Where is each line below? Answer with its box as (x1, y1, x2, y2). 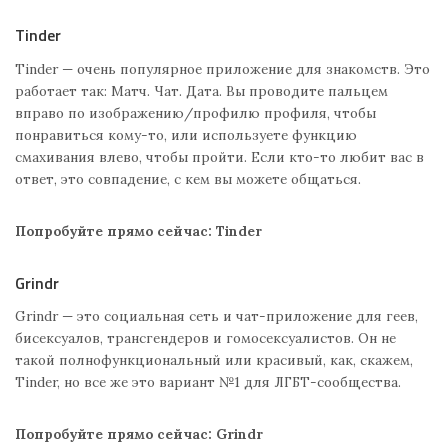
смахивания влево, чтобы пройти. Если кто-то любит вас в (15, 147, 424, 166)
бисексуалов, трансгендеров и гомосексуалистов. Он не (15, 328, 396, 347)
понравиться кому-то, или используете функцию (15, 125, 357, 144)
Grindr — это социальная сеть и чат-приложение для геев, (15, 306, 418, 325)
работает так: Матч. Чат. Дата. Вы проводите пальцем (15, 81, 388, 100)
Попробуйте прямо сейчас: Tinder (15, 221, 262, 240)
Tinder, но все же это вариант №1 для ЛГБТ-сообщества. (15, 372, 401, 391)
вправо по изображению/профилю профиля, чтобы (15, 103, 376, 122)
